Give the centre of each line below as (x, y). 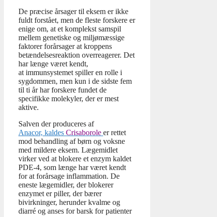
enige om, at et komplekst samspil (70, 29)
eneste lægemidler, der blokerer (66, 185)
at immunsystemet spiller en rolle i (70, 73)
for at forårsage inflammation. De (69, 176)
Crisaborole (84, 133)
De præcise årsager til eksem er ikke (73, 12)
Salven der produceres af (56, 124)
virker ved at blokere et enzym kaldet (75, 159)
